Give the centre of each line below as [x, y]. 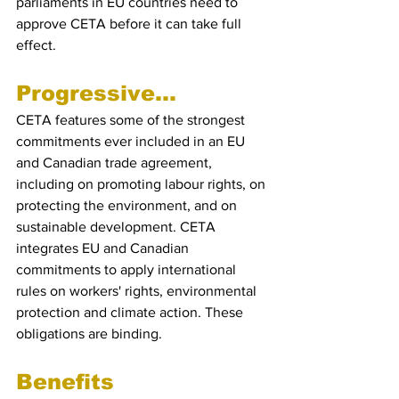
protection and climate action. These [131, 312]
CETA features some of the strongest [132, 120]
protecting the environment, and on [128, 205]
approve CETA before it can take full [130, 24]
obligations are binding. [89, 334]
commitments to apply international [128, 269]
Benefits [69, 382]
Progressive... [96, 93]
